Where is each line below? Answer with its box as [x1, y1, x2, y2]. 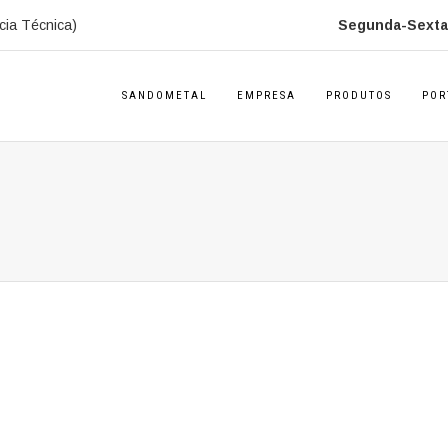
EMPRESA [237, 89, 296, 102]
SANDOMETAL [122, 89, 207, 102]
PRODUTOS [326, 89, 392, 102]
